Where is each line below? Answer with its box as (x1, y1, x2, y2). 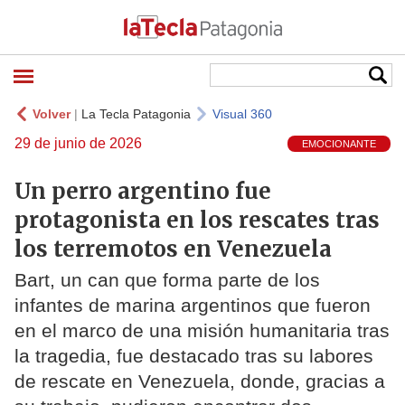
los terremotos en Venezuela (14, 234, 332, 263)
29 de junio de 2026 (14, 136, 142, 151)
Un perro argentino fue (14, 176, 271, 205)
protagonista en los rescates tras (14, 205, 380, 234)
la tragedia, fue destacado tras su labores (14, 345, 373, 367)
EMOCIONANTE (302, 138, 376, 150)
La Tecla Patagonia (81, 107, 191, 121)
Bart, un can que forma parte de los (14, 269, 320, 291)
